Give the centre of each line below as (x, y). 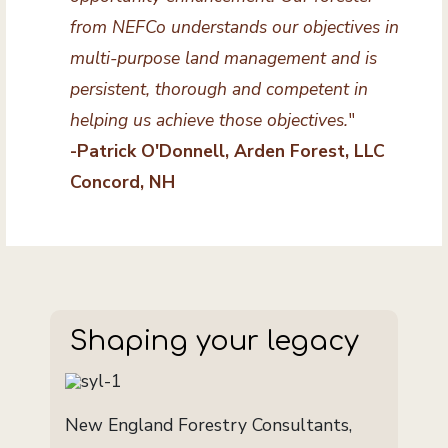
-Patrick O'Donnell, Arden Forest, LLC (227, 151)
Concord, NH (122, 182)
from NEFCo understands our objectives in (234, 27)
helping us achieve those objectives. (208, 120)
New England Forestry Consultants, (208, 425)
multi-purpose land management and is (223, 58)
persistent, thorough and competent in (218, 89)
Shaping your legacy (214, 341)
